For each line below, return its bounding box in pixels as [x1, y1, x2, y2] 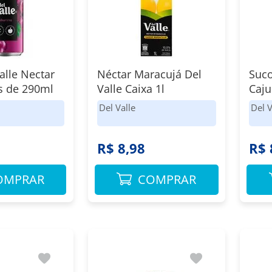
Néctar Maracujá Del [97, 67, 202, 81]
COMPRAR [138, 171, 197, 188]
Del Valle [98, 101, 135, 114]
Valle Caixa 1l [97, 81, 165, 96]
